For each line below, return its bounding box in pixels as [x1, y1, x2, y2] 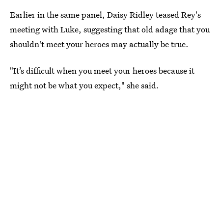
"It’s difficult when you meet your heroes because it [10, 64, 194, 76]
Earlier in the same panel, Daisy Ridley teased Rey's [10, 8, 201, 20]
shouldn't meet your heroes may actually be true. [10, 38, 189, 50]
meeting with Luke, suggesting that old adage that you [10, 23, 210, 35]
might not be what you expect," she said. [10, 79, 159, 91]
